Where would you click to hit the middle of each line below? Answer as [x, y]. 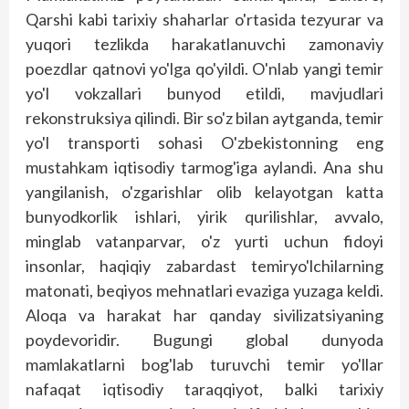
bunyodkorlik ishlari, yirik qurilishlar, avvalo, [204, 216]
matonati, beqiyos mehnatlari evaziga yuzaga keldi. [204, 290]
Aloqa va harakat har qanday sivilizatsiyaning [204, 315]
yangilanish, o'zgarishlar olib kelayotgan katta [204, 191]
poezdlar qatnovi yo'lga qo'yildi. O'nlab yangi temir [204, 68]
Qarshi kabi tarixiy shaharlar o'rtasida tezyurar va [204, 19]
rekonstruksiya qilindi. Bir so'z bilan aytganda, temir [204, 117]
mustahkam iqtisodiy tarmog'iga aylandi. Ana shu [204, 167]
